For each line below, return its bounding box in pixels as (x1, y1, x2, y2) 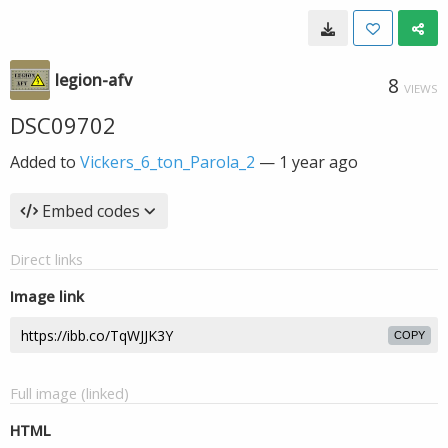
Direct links (10, 249, 83, 269)
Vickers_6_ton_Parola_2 (80, 151, 255, 173)
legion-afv (55, 69, 132, 91)
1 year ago (279, 151, 358, 173)
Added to (10, 151, 80, 173)
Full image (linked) (10, 383, 129, 403)
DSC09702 (10, 110, 116, 140)
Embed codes (42, 200, 140, 222)
